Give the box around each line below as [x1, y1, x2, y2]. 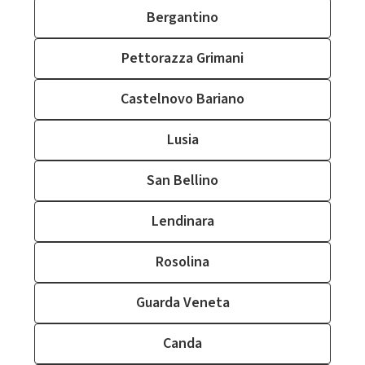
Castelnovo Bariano [121, 89, 244, 109]
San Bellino [147, 170, 218, 191]
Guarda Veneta [135, 292, 230, 313]
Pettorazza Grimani [121, 48, 244, 68]
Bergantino [147, 7, 218, 28]
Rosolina [156, 252, 209, 272]
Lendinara [151, 211, 214, 231]
